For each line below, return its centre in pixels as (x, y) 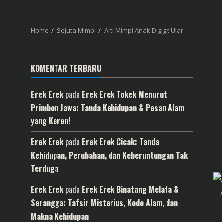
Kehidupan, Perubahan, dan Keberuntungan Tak (109, 155)
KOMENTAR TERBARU (66, 68)
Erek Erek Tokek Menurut (124, 94)
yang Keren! (51, 121)
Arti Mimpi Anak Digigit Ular (144, 30)
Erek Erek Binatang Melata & (130, 189)
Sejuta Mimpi (76, 30)
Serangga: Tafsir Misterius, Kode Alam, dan (104, 203)
